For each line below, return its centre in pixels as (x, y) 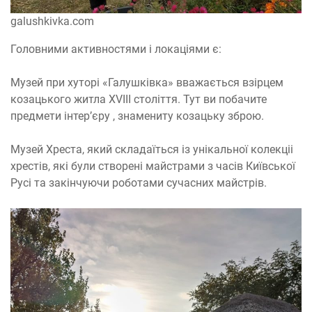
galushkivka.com (52, 21)
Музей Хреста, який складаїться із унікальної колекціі (152, 149)
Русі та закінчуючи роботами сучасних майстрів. (139, 183)
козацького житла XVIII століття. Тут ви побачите (139, 99)
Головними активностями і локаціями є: (116, 49)
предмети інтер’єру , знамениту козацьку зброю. (137, 116)
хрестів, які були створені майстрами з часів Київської (153, 166)
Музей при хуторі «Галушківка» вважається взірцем (147, 83)
